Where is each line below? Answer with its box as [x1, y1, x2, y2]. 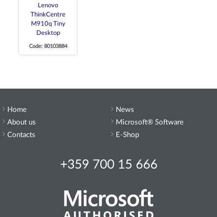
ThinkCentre [31, 11, 65, 18]
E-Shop [116, 131, 139, 139]
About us [7, 118, 36, 126]
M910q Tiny [31, 20, 65, 27]
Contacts [7, 131, 35, 139]
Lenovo [38, 2, 58, 9]
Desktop [36, 30, 60, 36]
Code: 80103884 [29, 43, 67, 49]
